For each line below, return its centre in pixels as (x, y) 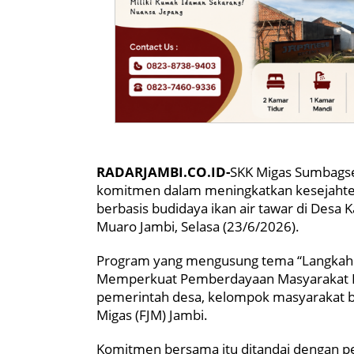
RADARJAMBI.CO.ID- (163, 171)
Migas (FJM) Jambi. (152, 314)
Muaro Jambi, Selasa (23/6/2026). (198, 226)
